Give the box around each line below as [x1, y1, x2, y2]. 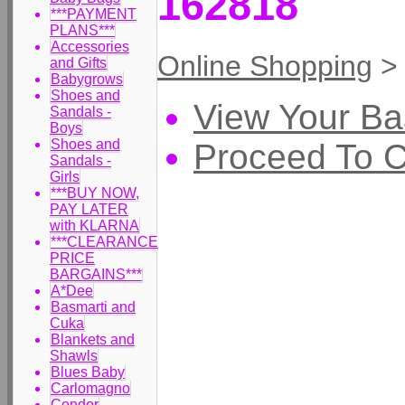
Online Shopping [157, 49, 372, 82]
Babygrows [51, 71, 123, 87]
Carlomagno [51, 381, 130, 396]
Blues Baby [51, 364, 125, 380]
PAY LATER [50, 202, 128, 217]
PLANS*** [50, 23, 115, 38]
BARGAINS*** [50, 267, 142, 282]
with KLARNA [50, 218, 139, 233]
